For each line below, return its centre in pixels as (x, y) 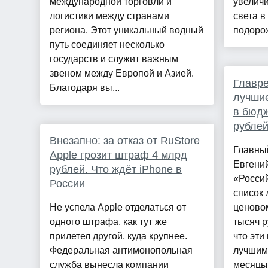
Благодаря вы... (85, 88)
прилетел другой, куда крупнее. (119, 236)
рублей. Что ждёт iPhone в (116, 170)
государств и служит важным (114, 59)
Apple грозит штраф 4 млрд (119, 155)
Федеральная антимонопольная (121, 251)
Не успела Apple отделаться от (118, 208)
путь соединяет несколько (107, 45)
